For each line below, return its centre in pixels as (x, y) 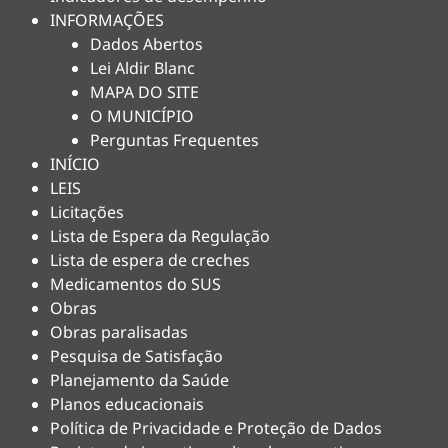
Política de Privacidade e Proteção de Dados (216, 428)
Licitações (87, 212)
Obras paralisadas (119, 332)
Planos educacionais (127, 404)
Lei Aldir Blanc (142, 68)
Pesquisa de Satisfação (136, 356)
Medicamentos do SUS (135, 284)
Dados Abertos (146, 44)
